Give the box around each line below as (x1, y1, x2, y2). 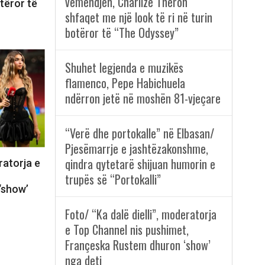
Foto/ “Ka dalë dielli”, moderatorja (64, 205, 216, 224)
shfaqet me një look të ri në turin (64, 8, 212, 27)
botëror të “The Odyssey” (64, 24, 179, 42)
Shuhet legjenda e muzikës (64, 59, 183, 77)
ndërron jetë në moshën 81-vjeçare (64, 89, 221, 108)
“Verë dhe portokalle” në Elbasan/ (64, 124, 214, 143)
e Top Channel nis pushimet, (64, 221, 189, 239)
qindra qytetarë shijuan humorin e (64, 155, 215, 173)
